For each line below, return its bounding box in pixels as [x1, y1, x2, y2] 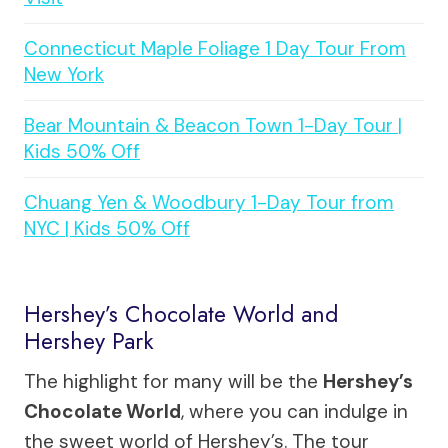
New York [24, 61, 104, 87]
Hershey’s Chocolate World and [24, 297, 338, 332]
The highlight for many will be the [24, 368, 323, 394]
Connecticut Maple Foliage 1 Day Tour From [24, 35, 406, 61]
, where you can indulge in [181, 398, 408, 424]
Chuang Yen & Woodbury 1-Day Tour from [24, 189, 394, 215]
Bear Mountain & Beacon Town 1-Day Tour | [24, 112, 402, 138]
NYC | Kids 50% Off [24, 215, 190, 241]
